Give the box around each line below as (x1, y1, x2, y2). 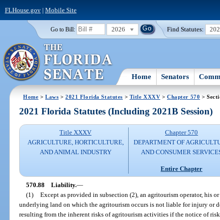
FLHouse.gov (4, 6, 41, 14)
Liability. (51, 181, 77, 189)
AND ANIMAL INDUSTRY (39, 148, 111, 156)
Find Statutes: (167, 25, 204, 33)
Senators (161, 72, 190, 81)
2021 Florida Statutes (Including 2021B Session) (19, 106, 213, 117)
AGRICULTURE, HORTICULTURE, (27, 138, 124, 146)
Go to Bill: (50, 26, 75, 32)
